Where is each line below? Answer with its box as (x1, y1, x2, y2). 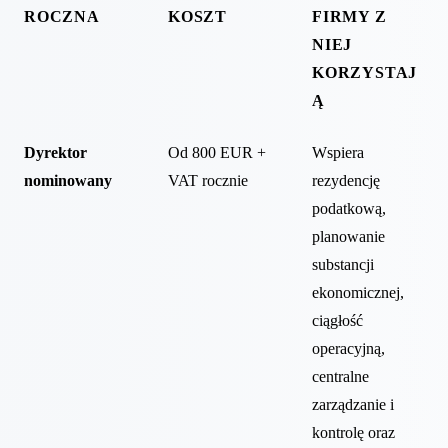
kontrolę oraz (312, 423, 395, 441)
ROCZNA (24, 7, 100, 25)
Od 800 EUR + (168, 143, 266, 161)
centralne (312, 367, 369, 385)
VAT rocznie (168, 171, 248, 189)
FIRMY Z (312, 7, 387, 25)
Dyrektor (24, 143, 87, 161)
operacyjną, (312, 339, 385, 357)
